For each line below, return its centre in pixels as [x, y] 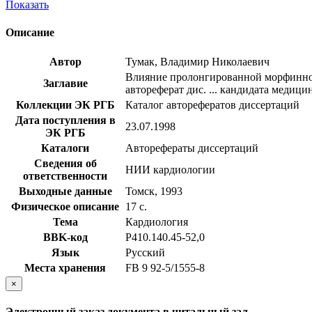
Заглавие [65, 83]
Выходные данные [65, 191]
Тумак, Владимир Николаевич [197, 61]
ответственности [65, 175]
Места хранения [65, 267]
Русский [145, 252]
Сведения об [65, 163]
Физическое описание [65, 206]
